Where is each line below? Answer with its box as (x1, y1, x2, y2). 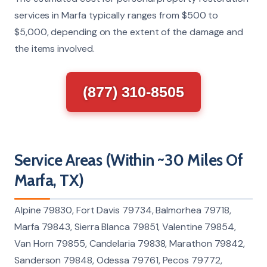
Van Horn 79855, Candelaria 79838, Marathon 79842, (14, 237, 246, 250)
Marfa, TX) (14, 170, 84, 190)
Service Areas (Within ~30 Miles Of (14, 150, 243, 170)
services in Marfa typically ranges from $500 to (14, 8, 219, 21)
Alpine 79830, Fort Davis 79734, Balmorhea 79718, (14, 203, 232, 216)
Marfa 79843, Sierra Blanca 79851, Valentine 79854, (14, 220, 237, 233)
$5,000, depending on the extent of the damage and (14, 25, 244, 38)
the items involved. (14, 42, 95, 55)
